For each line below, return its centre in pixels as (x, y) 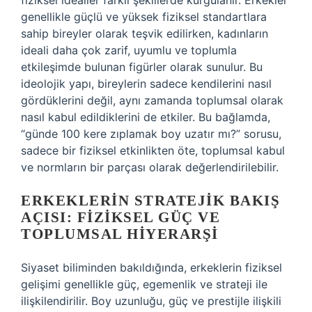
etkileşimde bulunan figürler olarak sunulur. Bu (142, 67)
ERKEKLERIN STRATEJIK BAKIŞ (150, 201)
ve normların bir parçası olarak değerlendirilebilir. (150, 167)
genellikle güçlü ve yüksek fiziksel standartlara (144, 17)
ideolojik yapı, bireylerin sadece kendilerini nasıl (146, 84)
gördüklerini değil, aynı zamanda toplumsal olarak (152, 100)
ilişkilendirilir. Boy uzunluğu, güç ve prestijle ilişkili (151, 301)
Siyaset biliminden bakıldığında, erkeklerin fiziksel (151, 267)
